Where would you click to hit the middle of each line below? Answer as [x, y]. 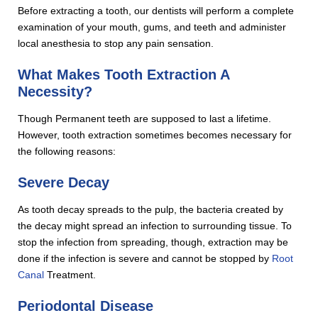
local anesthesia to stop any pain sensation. [116, 43]
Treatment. [70, 274]
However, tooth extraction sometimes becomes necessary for [155, 135]
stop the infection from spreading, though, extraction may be [153, 242]
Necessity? [55, 91]
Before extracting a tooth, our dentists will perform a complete [156, 10]
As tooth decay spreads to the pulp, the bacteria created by [151, 209]
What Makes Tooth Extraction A [124, 74]
